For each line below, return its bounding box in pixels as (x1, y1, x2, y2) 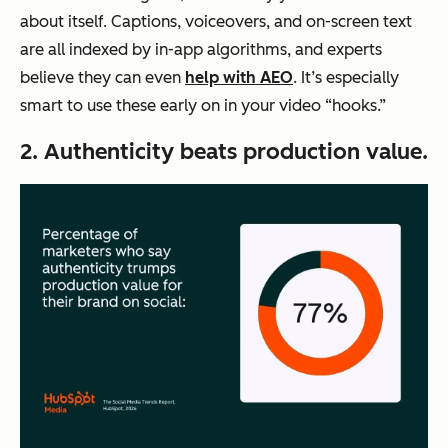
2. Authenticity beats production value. (20, 138, 428, 166)
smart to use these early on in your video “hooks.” (20, 96, 386, 116)
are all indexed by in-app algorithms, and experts (20, 40, 382, 60)
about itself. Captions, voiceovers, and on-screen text (20, 12, 412, 32)
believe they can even (20, 68, 185, 88)
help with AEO (185, 68, 293, 88)
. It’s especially (293, 68, 399, 88)
